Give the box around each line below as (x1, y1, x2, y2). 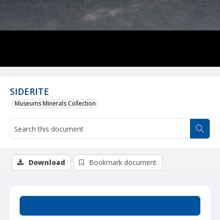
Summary (95, 201, 125, 210)
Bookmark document (89, 158, 157, 167)
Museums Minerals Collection (15, 99, 96, 108)
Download (28, 158, 65, 167)
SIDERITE (10, 85, 49, 97)
